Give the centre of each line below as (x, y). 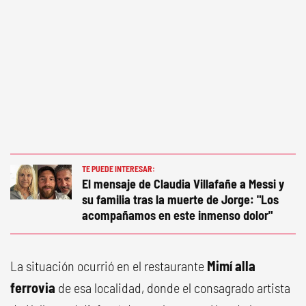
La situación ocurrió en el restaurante (109, 266)
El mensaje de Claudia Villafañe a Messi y (183, 184)
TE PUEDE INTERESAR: (119, 169)
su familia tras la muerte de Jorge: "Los (180, 199)
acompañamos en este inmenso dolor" (177, 215)
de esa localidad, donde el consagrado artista (173, 288)
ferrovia (33, 288)
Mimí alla (231, 266)
